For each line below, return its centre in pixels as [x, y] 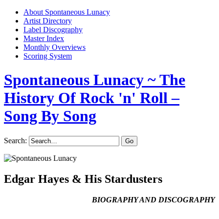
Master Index [44, 38]
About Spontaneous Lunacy [67, 12]
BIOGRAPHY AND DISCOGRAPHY [153, 199]
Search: [15, 140]
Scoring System [48, 56]
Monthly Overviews [55, 47]
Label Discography [53, 30]
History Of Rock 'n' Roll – [92, 98]
